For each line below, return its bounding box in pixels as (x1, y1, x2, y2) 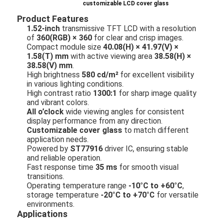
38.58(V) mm (27, 60, 73, 70)
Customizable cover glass (27, 125, 123, 135)
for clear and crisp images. (92, 33, 184, 42)
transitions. (27, 171, 65, 181)
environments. (27, 199, 75, 209)
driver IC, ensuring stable (103, 144, 189, 153)
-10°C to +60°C (128, 181, 183, 190)
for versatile (155, 190, 199, 200)
